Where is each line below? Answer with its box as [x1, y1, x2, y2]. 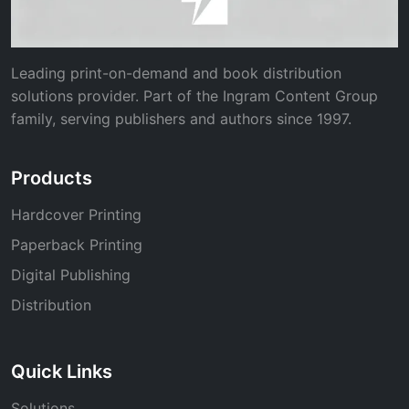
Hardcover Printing [11, 204, 142, 224]
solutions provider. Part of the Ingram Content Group [11, 86, 378, 105]
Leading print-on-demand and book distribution [11, 63, 341, 82]
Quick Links [11, 360, 112, 383]
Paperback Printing [11, 235, 142, 254]
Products [11, 166, 92, 189]
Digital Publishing [11, 265, 131, 284]
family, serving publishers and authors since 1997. [11, 109, 351, 128]
